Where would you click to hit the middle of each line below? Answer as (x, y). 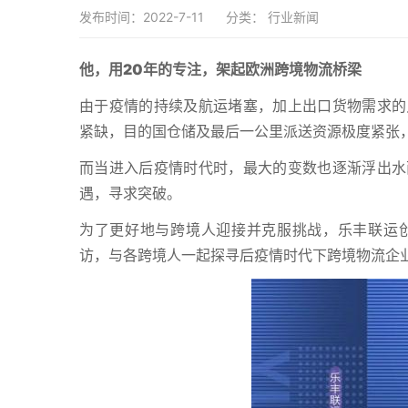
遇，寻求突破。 (130, 193)
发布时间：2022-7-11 (142, 17)
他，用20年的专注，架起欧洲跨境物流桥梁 (220, 69)
